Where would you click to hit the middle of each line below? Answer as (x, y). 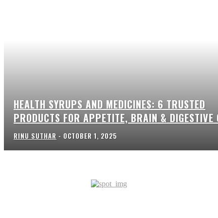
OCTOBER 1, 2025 (90, 136)
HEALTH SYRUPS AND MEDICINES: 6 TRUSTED (109, 104)
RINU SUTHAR (35, 136)
